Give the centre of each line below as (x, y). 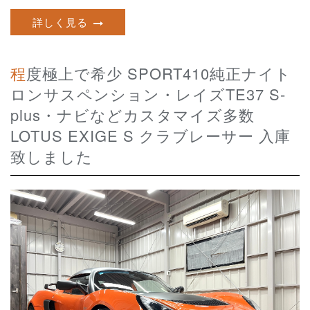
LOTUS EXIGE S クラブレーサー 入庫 (151, 136)
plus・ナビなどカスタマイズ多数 (133, 115)
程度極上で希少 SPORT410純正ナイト (18, 73)
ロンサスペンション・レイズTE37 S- (148, 94)
